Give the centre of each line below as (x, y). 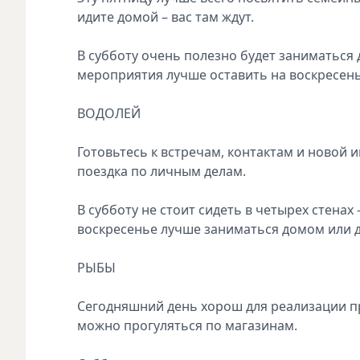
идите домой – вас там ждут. (166, 16)
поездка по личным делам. (162, 171)
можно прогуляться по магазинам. (187, 325)
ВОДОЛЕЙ (109, 113)
